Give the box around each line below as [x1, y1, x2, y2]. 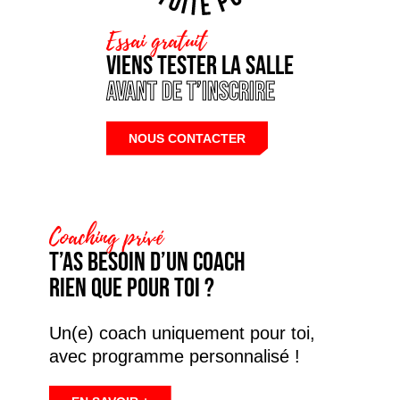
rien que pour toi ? [48, 271, 214, 304]
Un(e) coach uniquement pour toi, [48, 322, 315, 343]
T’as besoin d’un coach [48, 246, 246, 279]
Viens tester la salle [106, 49, 294, 82]
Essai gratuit [106, 23, 206, 58]
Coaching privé [48, 220, 163, 254]
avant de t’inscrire [106, 75, 275, 108]
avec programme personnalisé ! [48, 346, 300, 366]
